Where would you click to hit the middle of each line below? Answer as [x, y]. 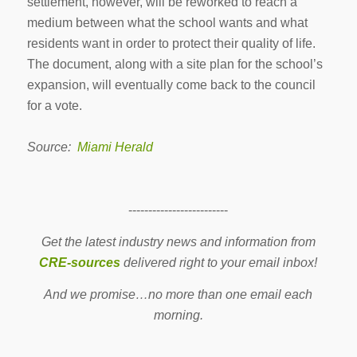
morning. [178, 315]
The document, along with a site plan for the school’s [175, 65]
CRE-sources [80, 262]
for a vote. [54, 106]
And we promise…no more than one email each [178, 294]
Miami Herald [115, 147]
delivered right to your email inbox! [219, 262]
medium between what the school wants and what [167, 23]
